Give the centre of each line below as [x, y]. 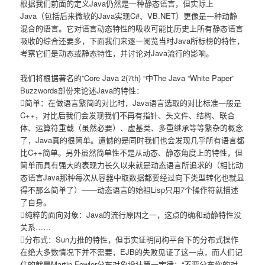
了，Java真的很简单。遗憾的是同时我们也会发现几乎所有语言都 [132, 140]
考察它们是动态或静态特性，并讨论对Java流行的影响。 [117, 53]
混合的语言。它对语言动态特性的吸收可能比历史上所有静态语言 [132, 28]
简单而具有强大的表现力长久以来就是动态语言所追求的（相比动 [132, 165]
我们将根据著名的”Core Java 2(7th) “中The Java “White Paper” [127, 78]
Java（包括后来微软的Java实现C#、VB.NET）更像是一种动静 [129, 16]
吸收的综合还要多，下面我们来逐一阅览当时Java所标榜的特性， [132, 41]
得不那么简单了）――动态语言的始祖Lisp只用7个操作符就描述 [130, 190]
